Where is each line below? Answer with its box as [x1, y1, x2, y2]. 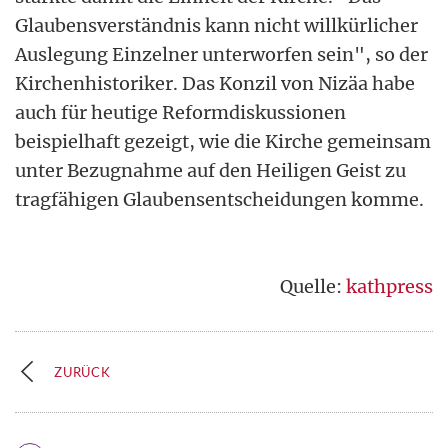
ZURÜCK [54, 363, 111, 380]
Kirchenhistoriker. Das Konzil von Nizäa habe [15, 71, 415, 95]
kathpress [346, 274, 433, 298]
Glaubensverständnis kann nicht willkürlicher [15, 13, 418, 37]
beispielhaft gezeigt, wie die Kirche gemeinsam [15, 129, 431, 153]
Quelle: [280, 274, 346, 298]
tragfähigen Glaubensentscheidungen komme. [15, 187, 424, 211]
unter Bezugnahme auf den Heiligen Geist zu [15, 158, 406, 182]
